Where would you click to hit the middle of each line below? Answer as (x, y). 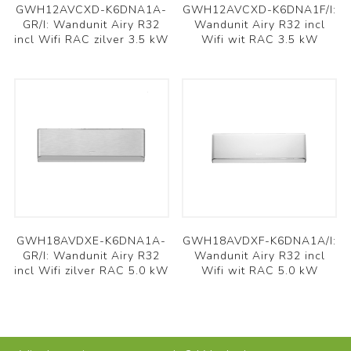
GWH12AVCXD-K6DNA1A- (92, 9)
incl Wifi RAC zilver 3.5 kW (92, 39)
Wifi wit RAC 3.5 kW (259, 39)
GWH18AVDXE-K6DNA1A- (92, 241)
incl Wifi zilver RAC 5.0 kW (92, 270)
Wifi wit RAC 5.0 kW (259, 270)
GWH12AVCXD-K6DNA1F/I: (260, 9)
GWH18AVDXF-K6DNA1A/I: (260, 241)
